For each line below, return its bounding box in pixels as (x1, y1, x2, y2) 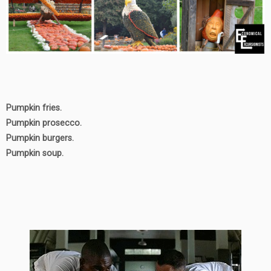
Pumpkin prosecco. (6, 118, 82, 129)
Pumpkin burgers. (6, 133, 74, 144)
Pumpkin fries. (6, 103, 62, 114)
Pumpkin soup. (6, 148, 64, 159)
